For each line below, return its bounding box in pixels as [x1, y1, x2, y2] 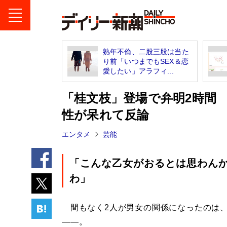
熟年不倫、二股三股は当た [103, 47, 189, 56]
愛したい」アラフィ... [103, 66, 174, 75]
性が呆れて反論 [62, 108, 149, 122]
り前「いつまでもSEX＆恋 [103, 57, 188, 65]
